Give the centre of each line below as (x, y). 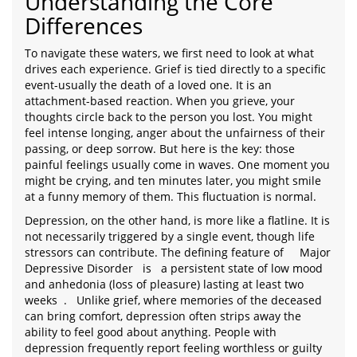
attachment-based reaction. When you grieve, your (160, 101)
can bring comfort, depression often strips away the (163, 316)
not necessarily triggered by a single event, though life (170, 236)
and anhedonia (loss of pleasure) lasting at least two (164, 284)
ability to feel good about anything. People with (151, 332)
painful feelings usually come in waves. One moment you (177, 165)
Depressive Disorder (79, 268)
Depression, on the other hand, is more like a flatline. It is (177, 220)
